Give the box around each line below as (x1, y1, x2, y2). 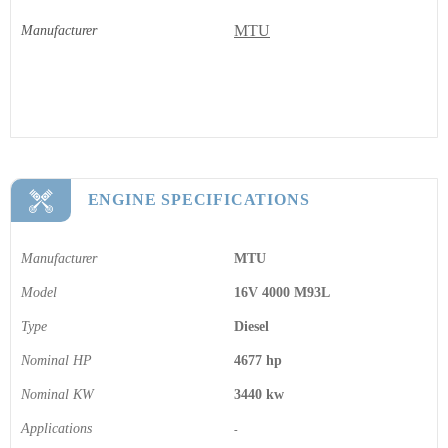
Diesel (234, 319, 269, 334)
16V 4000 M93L (234, 285, 330, 300)
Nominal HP (21, 353, 92, 368)
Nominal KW (21, 387, 94, 402)
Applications (21, 421, 92, 436)
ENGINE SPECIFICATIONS (87, 191, 310, 208)
